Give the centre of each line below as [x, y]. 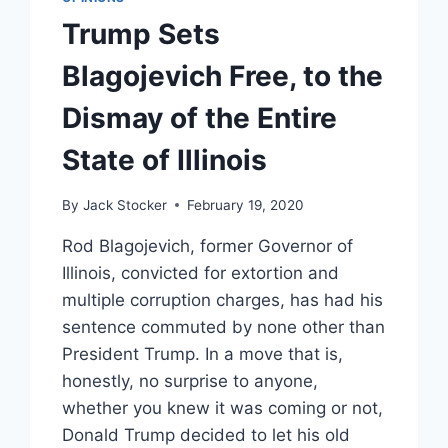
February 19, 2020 [245, 204]
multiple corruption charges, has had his [223, 299]
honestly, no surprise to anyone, [190, 380]
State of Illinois [165, 160]
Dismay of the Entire [200, 118]
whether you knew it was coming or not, [223, 407]
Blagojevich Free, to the [223, 76]
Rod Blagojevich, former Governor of [208, 245]
